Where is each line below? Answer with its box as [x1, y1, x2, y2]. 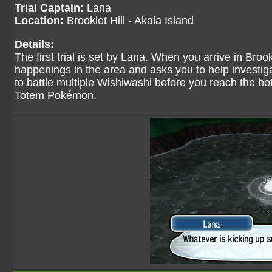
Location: [15, 15, 64, 27]
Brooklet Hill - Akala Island [64, 15, 194, 27]
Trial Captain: [15, 2, 84, 14]
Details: [15, 38, 54, 50]
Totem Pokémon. [15, 89, 97, 101]
